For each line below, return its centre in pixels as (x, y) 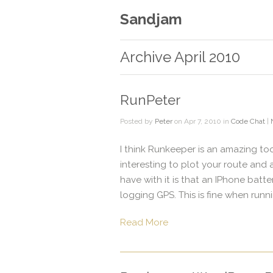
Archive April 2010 (180, 57)
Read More (144, 222)
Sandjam (151, 19)
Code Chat (248, 121)
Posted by (137, 121)
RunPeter (150, 100)
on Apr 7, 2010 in (202, 121)
